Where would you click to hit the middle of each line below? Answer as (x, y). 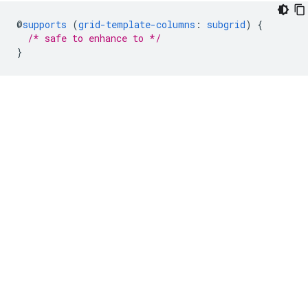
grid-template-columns (137, 24)
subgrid (226, 24)
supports (45, 24)
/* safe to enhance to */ (94, 38)
